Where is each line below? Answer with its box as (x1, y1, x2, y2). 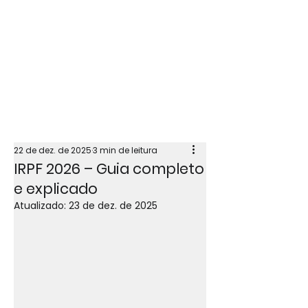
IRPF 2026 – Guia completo (14, 159, 204, 179)
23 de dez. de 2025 (69, 199, 157, 212)
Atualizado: (14, 199, 69, 212)
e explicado (14, 179, 98, 199)
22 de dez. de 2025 (14, 144, 91, 156)
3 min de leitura (93, 144, 157, 156)
